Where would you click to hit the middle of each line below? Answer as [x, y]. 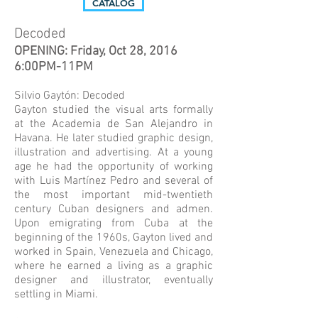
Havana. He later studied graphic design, [114, 138]
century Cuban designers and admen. [114, 209]
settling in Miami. [57, 295]
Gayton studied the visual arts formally [114, 110]
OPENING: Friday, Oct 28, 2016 [96, 51]
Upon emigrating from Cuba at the [114, 224]
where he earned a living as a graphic [114, 266]
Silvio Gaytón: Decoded [70, 96]
